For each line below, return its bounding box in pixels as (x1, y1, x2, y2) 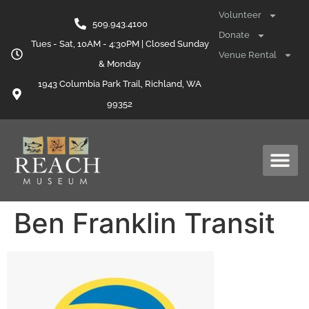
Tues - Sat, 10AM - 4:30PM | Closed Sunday (30, 39, 209, 49)
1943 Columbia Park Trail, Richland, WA (38, 79, 202, 89)
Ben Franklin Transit (14, 206, 275, 240)
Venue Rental (219, 49, 277, 60)
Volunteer (219, 10, 262, 21)
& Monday (99, 59, 141, 69)
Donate (219, 30, 250, 41)
